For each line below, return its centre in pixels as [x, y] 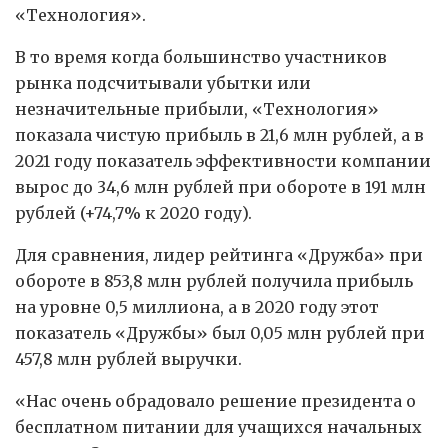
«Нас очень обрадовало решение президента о [215, 400]
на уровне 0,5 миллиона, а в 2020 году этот [197, 306]
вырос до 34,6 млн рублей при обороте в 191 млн [220, 186]
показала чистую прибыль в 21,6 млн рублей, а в [219, 134]
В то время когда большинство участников [201, 56]
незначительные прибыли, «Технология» [197, 108]
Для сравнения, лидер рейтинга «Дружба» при [219, 254]
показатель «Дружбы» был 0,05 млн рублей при [220, 332]
